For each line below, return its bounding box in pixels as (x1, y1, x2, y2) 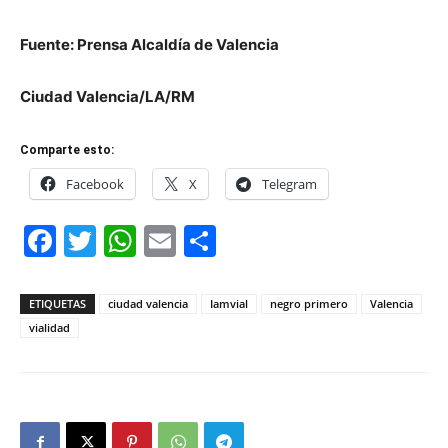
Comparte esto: (20, 143, 114, 157)
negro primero (270, 296, 348, 311)
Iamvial (210, 296, 248, 311)
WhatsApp (136, 221, 294, 260)
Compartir (216, 221, 369, 260)
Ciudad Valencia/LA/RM (20, 87, 195, 106)
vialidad (29, 320, 70, 335)
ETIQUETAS (29, 296, 86, 311)
